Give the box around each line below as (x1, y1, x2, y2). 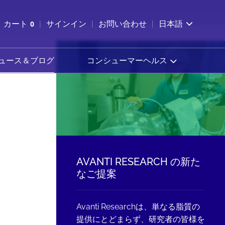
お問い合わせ (98, 19, 147, 29)
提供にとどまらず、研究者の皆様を (76, 214, 205, 224)
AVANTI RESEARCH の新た (76, 156, 200, 168)
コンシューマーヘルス (87, 56, 168, 65)
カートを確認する (18, 25, 82, 34)
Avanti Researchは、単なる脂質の (76, 202, 200, 211)
